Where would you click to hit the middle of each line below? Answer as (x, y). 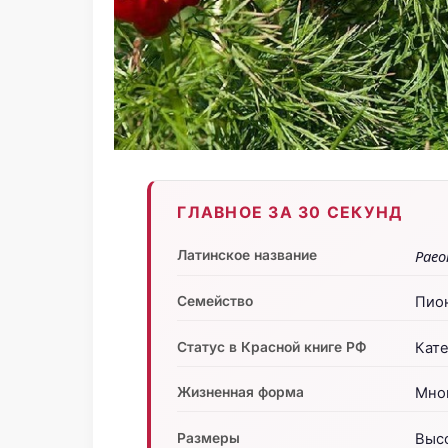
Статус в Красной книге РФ (272, 346)
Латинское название (247, 254)
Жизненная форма (241, 392)
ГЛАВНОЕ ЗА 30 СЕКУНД (290, 213)
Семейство (215, 301)
